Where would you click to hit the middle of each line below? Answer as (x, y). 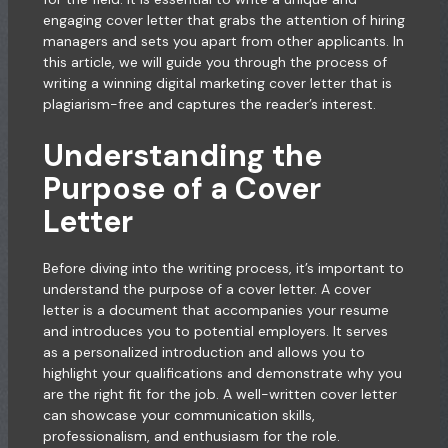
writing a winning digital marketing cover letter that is (217, 82)
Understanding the (182, 156)
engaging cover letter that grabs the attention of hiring (223, 19)
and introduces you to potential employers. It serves (215, 331)
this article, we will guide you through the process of (214, 61)
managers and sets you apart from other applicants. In (223, 40)
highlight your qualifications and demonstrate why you (222, 373)
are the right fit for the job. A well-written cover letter (219, 394)
